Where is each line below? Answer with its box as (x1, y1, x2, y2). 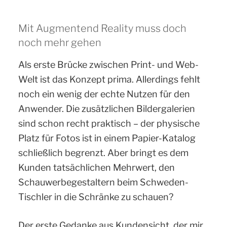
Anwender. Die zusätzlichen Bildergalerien (18, 103, 195, 114)
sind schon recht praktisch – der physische (18, 118, 200, 129)
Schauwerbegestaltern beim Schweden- (18, 176, 188, 187)
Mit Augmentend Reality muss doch (18, 22, 186, 34)
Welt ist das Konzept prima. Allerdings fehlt (18, 73, 200, 85)
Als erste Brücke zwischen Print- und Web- (18, 59, 199, 70)
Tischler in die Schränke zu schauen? (18, 191, 173, 202)
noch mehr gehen (18, 36, 101, 49)
